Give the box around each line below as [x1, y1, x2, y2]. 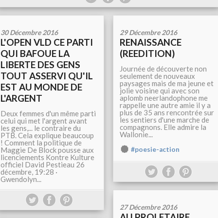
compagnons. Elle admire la [120, 123, 206, 131]
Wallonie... [120, 130, 153, 139]
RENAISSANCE [120, 36, 182, 48]
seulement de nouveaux [120, 72, 195, 80]
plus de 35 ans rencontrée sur [120, 108, 214, 117]
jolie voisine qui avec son [120, 86, 200, 95]
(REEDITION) [120, 48, 175, 59]
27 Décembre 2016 [120, 203, 177, 211]
